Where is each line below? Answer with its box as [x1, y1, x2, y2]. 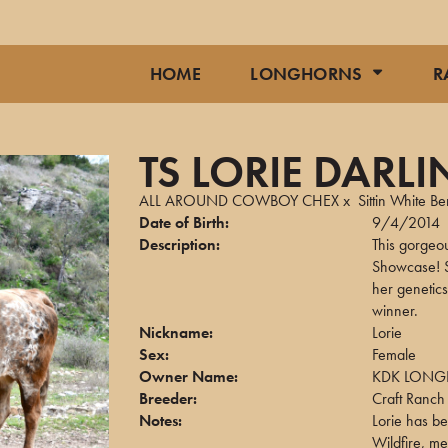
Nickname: [139, 322, 213, 343]
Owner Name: [139, 366, 238, 387]
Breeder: [139, 388, 197, 409]
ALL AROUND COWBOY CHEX [139, 190, 339, 211]
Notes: [139, 410, 182, 431]
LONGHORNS [250, 62, 363, 85]
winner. [372, 300, 419, 321]
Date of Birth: [139, 212, 229, 233]
